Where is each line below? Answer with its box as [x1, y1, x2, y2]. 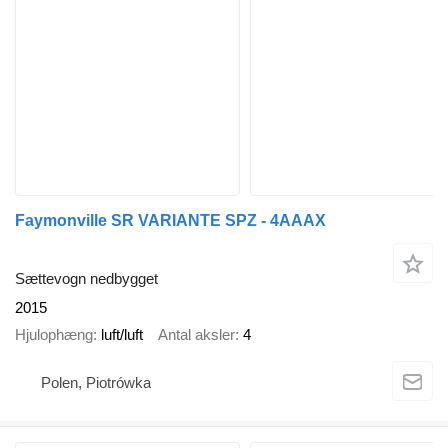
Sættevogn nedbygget [15, 270, 158, 288]
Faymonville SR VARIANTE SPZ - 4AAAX [15, 211, 326, 229]
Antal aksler [158, 325, 235, 343]
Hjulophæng [15, 325, 93, 343]
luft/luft [101, 325, 143, 343]
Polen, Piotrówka [41, 373, 151, 391]
